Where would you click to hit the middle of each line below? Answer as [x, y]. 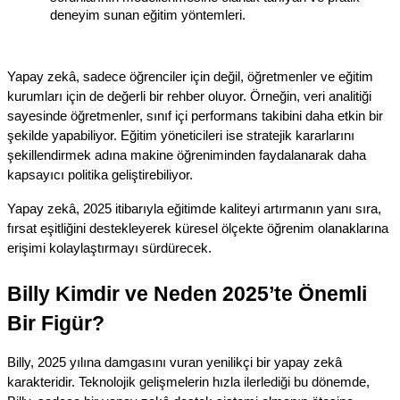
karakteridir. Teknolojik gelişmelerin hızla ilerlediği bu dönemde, [188, 383]
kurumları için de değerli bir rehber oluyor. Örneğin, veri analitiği [189, 97]
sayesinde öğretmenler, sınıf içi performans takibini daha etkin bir [195, 117]
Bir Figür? [56, 324]
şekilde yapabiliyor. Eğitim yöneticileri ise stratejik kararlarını [181, 136]
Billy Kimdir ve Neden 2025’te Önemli [187, 294]
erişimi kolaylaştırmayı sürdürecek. [109, 249]
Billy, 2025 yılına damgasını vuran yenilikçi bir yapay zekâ [175, 363]
